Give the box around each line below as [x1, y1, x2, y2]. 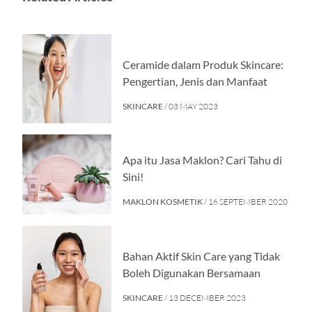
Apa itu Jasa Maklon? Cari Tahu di [123, 153, 282, 167]
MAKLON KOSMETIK [123, 196, 204, 208]
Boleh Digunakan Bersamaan [123, 265, 260, 279]
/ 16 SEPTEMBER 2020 [204, 196, 288, 208]
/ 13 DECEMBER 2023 [164, 292, 246, 303]
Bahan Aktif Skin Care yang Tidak [123, 249, 280, 263]
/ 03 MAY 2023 [164, 100, 218, 111]
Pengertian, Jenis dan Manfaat [123, 74, 267, 88]
